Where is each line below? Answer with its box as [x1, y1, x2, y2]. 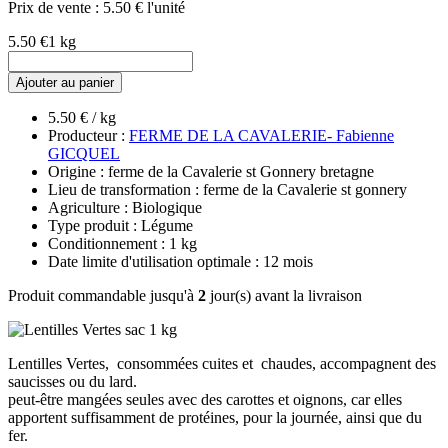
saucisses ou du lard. [8, 372, 141, 390]
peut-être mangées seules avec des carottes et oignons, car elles [8, 390, 402, 408]
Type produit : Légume [48, 216, 193, 234]
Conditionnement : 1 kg [48, 234, 197, 252]
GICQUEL [48, 144, 120, 162]
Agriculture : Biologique [48, 198, 202, 216]
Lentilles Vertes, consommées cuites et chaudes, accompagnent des [8, 354, 436, 372]
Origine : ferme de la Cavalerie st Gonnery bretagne [48, 162, 374, 180]
